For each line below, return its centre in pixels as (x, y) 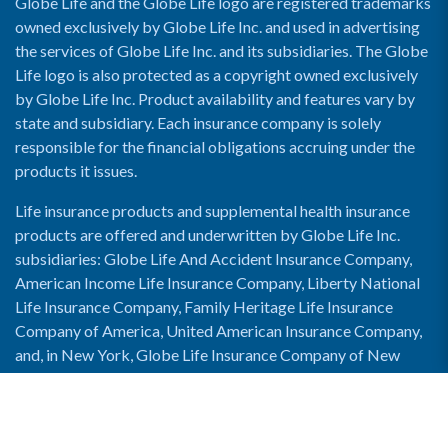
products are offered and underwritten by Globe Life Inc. (207, 234)
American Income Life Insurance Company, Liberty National (217, 282)
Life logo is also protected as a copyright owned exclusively (216, 74)
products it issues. (76, 170)
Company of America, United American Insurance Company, (218, 330)
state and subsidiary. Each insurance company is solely (198, 122)
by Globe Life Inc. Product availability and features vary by (215, 98)
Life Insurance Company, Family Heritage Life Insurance (204, 306)
